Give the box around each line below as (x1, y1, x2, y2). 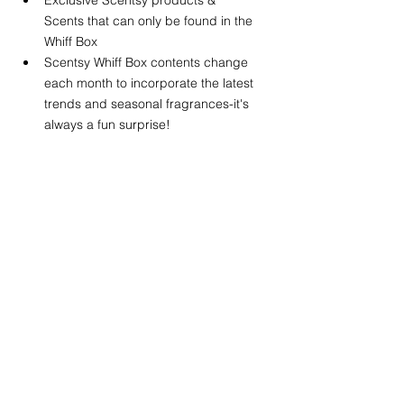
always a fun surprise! (44, 115, 174, 133)
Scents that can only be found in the (44, 12, 256, 29)
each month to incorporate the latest (44, 74, 257, 91)
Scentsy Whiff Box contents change (44, 53, 252, 70)
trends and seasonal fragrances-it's (44, 95, 252, 112)
